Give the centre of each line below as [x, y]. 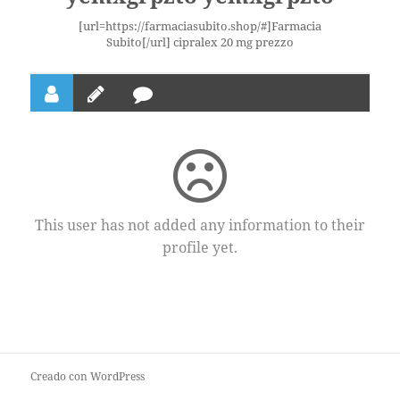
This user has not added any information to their [200, 225]
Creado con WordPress [88, 377]
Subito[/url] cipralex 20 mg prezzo [200, 42]
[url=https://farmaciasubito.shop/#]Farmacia [200, 26]
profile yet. [200, 248]
